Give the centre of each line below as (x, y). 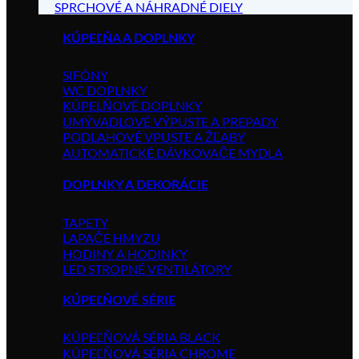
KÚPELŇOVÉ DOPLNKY (132, 106)
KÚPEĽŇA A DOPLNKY (129, 38)
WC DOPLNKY (105, 91)
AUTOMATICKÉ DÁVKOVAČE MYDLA (173, 153)
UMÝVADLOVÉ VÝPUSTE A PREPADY (170, 122)
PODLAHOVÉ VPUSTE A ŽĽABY (154, 137)
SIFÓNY (85, 75)
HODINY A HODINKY (125, 253)
